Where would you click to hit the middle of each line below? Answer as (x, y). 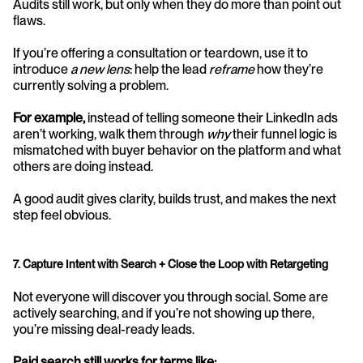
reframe (232, 69)
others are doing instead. (83, 166)
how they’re (289, 69)
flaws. (29, 20)
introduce (42, 69)
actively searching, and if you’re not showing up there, (164, 313)
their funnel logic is (284, 134)
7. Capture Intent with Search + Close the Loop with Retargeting (171, 264)
